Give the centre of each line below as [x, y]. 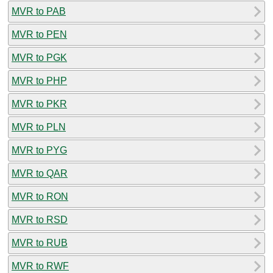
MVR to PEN [39, 34]
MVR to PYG [39, 150]
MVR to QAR [40, 173]
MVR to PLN [39, 127]
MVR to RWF [40, 266]
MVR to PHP [39, 80]
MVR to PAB [39, 11]
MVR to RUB [40, 243]
